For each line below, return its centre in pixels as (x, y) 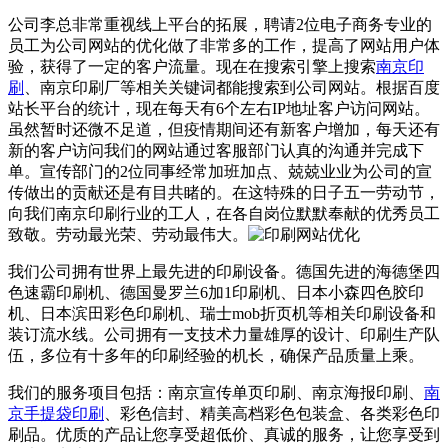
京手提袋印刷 (56, 413)
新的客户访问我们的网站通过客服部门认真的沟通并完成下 (216, 150)
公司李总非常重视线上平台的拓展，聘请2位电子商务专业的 (220, 24)
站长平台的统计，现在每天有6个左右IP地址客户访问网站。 (219, 108)
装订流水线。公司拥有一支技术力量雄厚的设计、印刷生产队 (224, 334)
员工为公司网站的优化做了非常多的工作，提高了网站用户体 (224, 45)
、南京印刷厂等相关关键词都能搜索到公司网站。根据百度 (232, 87)
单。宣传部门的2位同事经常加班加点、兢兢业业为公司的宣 (220, 171)
